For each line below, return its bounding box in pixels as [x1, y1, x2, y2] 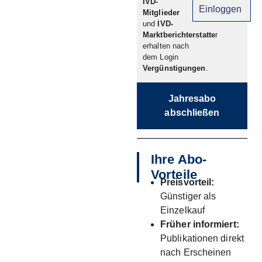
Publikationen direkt [160, 233, 244, 243]
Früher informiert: [160, 219, 239, 229]
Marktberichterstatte [143, 30, 215, 40]
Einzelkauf [160, 205, 205, 215]
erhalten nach [143, 42, 189, 51]
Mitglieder [143, 8, 180, 18]
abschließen [164, 107, 220, 118]
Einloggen [198, 4, 242, 15]
